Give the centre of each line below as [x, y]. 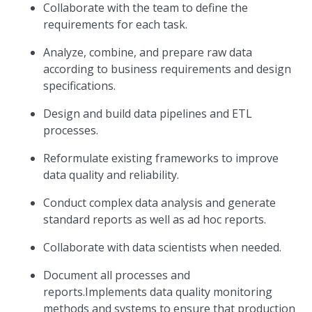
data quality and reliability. [111, 175]
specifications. [80, 86]
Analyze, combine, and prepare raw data [148, 52]
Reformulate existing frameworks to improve [161, 158]
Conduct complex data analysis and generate [160, 203]
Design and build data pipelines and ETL [148, 114]
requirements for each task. [116, 24]
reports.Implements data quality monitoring [158, 292]
